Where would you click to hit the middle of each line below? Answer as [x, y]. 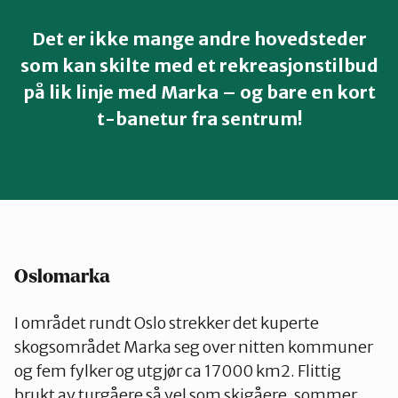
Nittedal [89, 140]
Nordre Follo [103, 204]
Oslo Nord [94, 268]
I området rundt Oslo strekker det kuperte [167, 323]
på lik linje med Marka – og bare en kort [199, 92]
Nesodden [96, 76]
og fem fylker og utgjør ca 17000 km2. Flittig [178, 371]
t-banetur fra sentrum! [199, 119]
